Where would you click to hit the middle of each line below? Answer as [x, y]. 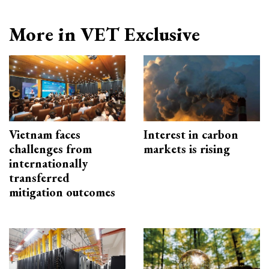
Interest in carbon [191, 134]
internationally [48, 163]
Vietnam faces [45, 134]
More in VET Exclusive [104, 35]
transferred [39, 177]
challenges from [50, 149]
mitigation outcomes [62, 192]
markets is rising [187, 149]
